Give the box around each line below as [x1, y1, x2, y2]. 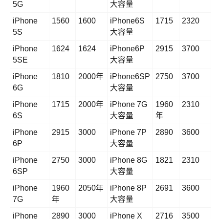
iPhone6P [110, 44, 145, 53]
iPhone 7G [110, 100, 147, 109]
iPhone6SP [110, 72, 150, 81]
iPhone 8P [110, 184, 147, 193]
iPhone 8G [110, 156, 147, 165]
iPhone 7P [110, 128, 147, 137]
